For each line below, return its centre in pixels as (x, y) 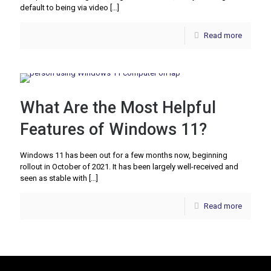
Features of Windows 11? (113, 129)
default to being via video (64, 8)
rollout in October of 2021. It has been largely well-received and (129, 167)
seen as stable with (54, 178)
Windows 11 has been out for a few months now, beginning (124, 155)
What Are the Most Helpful (118, 108)
